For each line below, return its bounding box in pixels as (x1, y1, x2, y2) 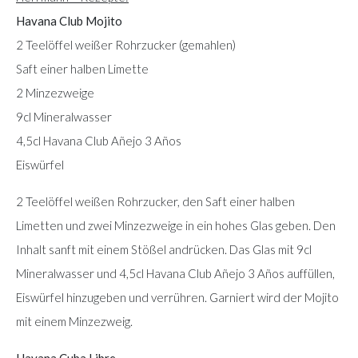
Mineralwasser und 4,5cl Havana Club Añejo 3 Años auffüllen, (16, 265, 335, 280)
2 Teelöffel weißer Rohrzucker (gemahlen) (16, 37, 236, 52)
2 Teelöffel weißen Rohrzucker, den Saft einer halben (16, 193, 295, 209)
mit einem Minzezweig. (16, 313, 133, 328)
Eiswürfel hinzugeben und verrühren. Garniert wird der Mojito (16, 289, 339, 304)
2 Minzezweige (16, 85, 94, 100)
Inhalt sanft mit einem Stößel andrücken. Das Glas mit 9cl (16, 241, 312, 257)
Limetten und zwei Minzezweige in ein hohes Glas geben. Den (16, 217, 336, 233)
